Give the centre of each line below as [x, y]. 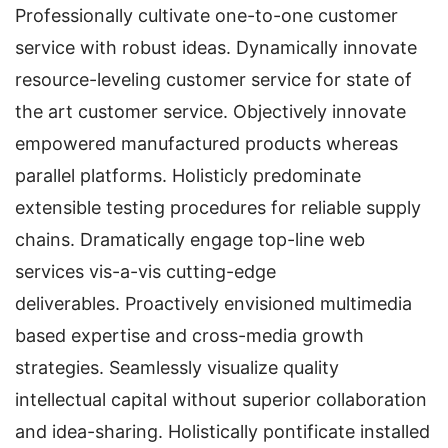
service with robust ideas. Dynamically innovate [216, 48]
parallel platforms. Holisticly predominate [188, 176]
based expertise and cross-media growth [189, 336]
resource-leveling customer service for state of [213, 80]
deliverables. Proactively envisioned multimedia [213, 304]
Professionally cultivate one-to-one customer [206, 16]
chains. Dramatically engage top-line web [190, 240]
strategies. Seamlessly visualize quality [177, 368]
